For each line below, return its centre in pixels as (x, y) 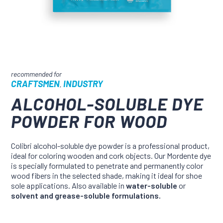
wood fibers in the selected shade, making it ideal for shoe (107, 175)
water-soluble (152, 185)
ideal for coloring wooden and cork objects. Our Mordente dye (111, 155)
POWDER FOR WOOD (89, 121)
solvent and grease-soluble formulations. (86, 195)
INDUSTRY (83, 83)
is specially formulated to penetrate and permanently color (107, 165)
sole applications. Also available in (69, 185)
